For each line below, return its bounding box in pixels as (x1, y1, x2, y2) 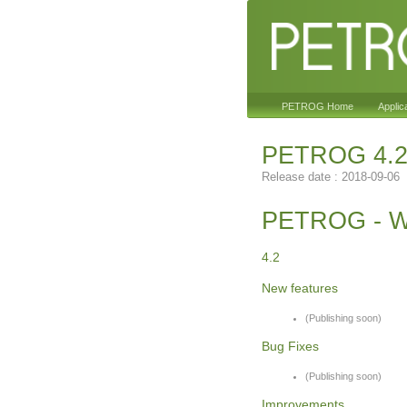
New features (262, 281, 338, 295)
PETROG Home (282, 101, 353, 112)
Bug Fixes (262, 339, 319, 353)
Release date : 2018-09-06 (262, 170, 400, 184)
